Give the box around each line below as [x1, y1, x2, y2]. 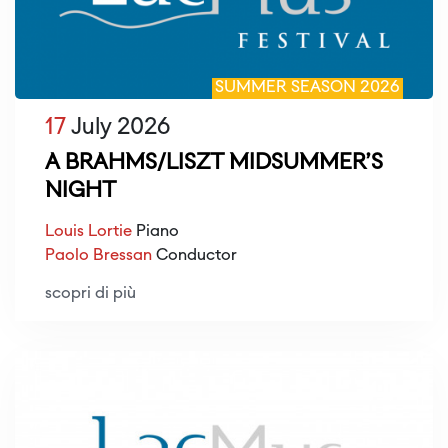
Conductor [152, 248, 237, 264]
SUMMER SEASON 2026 [215, 80, 400, 96]
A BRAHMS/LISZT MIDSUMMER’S [45, 153, 383, 174]
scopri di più [45, 286, 136, 302]
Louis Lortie [45, 224, 132, 240]
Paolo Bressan [45, 248, 152, 264]
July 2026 [66, 117, 170, 139]
